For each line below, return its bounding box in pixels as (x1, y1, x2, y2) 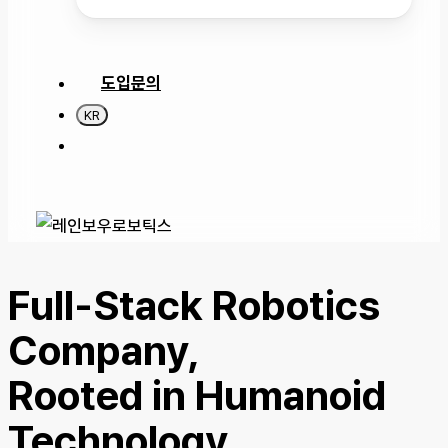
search (75, 134, 131, 154)
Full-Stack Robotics (8, 281, 380, 330)
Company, (8, 326, 200, 375)
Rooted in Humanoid (8, 371, 386, 420)
